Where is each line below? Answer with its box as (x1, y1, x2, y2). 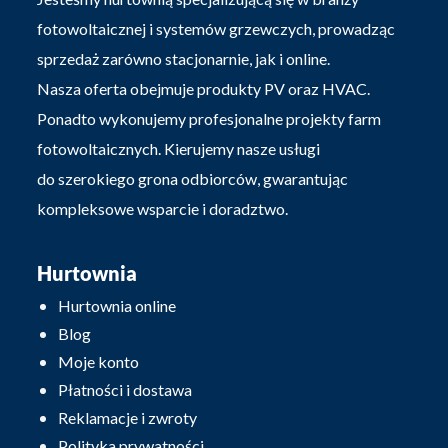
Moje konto (58, 351, 140, 371)
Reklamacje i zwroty (58, 407, 198, 427)
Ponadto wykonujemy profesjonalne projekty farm (37, 108, 382, 128)
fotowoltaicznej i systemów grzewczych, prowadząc (37, 18, 396, 38)
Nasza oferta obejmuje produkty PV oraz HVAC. (37, 78, 371, 98)
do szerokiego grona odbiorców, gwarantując (37, 168, 349, 188)
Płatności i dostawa (58, 379, 193, 399)
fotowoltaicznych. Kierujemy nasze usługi (37, 138, 321, 158)
